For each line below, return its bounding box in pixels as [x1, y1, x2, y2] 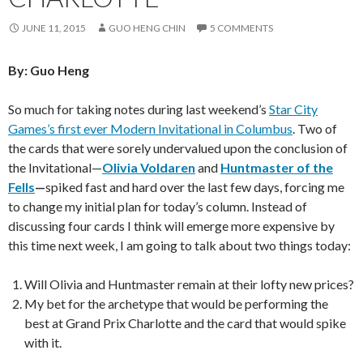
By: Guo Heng [8, 62, 89, 79]
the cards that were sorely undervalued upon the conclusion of [8, 140, 348, 156]
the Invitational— [8, 160, 102, 176]
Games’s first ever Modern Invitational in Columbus [8, 121, 293, 137]
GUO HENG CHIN [109, 22, 186, 35]
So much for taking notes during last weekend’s [8, 101, 269, 117]
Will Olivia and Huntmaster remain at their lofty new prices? [24, 276, 354, 293]
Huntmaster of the [220, 160, 333, 176]
